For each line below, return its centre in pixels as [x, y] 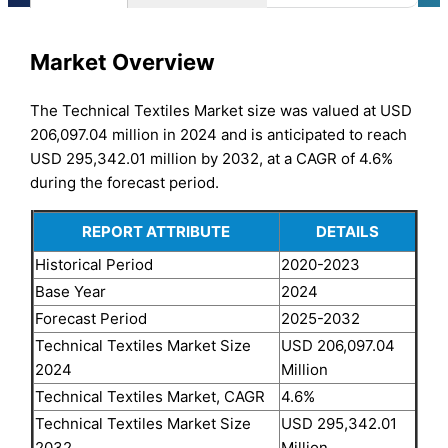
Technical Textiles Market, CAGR [149, 396]
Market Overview [123, 62]
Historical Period [93, 264]
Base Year [70, 291]
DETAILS [347, 231]
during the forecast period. [125, 182]
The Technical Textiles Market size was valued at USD [221, 110]
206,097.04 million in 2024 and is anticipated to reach [219, 134]
